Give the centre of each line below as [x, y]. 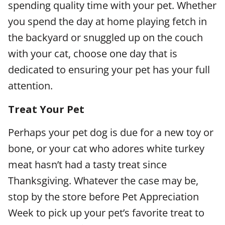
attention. [32, 86]
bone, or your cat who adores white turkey [106, 149]
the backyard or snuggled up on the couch [105, 38]
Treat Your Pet [47, 109]
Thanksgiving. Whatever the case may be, [103, 181]
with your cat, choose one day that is [93, 54]
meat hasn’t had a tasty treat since [87, 165]
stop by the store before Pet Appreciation [103, 197]
